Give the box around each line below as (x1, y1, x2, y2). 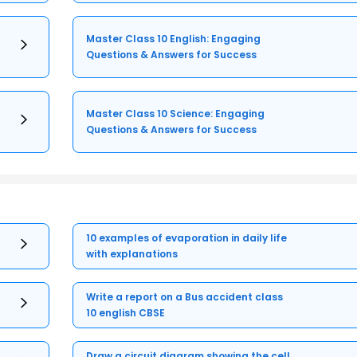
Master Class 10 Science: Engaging (86, 107, 265, 121)
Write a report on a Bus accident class (86, 290, 284, 304)
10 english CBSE (86, 306, 166, 320)
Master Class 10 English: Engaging (86, 32, 261, 46)
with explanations (86, 247, 178, 261)
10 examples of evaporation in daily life (86, 231, 288, 245)
